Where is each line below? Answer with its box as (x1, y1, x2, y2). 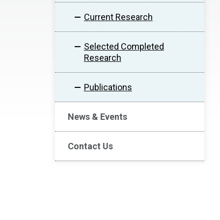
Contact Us (68, 141, 113, 151)
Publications (83, 82, 132, 92)
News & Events (68, 111, 127, 122)
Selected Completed (83, 41, 164, 52)
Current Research (83, 12, 153, 22)
